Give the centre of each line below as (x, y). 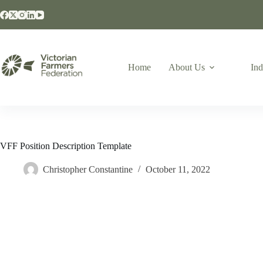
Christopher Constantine (88, 170)
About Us (186, 67)
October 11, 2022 (178, 170)
